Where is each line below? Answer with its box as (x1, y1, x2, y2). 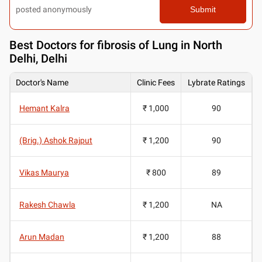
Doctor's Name (16, 77, 68, 87)
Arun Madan (19, 232, 64, 242)
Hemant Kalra (19, 103, 70, 113)
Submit (189, 4, 216, 14)
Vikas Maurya (19, 167, 69, 177)
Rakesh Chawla (19, 199, 75, 209)
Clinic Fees (137, 77, 175, 87)
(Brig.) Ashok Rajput (19, 135, 92, 145)
